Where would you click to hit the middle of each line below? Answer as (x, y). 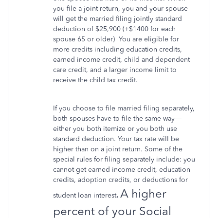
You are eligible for (149, 39)
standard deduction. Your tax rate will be (116, 139)
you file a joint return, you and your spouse (120, 9)
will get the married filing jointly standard (118, 19)
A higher (143, 193)
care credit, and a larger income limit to (115, 70)
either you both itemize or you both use (115, 129)
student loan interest (85, 195)
